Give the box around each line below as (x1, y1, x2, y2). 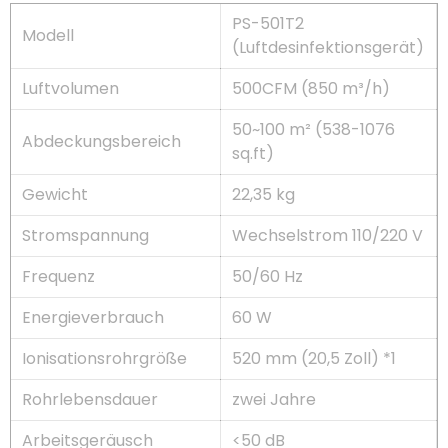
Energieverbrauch (22, 305, 165, 329)
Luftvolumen (22, 76, 120, 100)
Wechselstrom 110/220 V (232, 223, 424, 247)
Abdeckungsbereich (22, 129, 182, 153)
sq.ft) (232, 141, 275, 165)
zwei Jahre (232, 387, 317, 411)
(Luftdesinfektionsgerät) (232, 35, 425, 59)
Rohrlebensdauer (22, 387, 159, 411)
